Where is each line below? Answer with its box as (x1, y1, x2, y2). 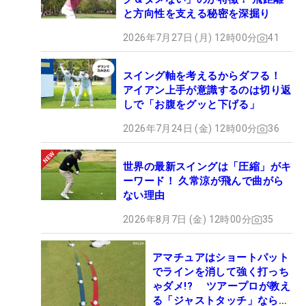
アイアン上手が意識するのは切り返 (123, 84, 292, 97)
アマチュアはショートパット (152, 251, 290, 264)
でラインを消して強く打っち (152, 266, 290, 279)
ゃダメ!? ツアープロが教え (152, 280, 290, 293)
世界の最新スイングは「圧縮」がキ (123, 161, 292, 173)
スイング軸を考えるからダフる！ (123, 70, 292, 83)
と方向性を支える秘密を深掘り (123, 8, 270, 20)
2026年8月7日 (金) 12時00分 (123, 214, 251, 225)
